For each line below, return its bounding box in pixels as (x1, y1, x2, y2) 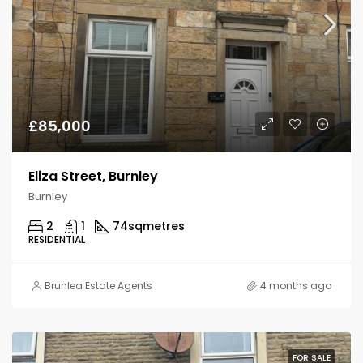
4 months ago (260, 279, 331, 293)
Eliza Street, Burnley (28, 167, 158, 186)
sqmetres (128, 218, 185, 234)
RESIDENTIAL (28, 233, 85, 246)
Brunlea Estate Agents (45, 279, 152, 293)
